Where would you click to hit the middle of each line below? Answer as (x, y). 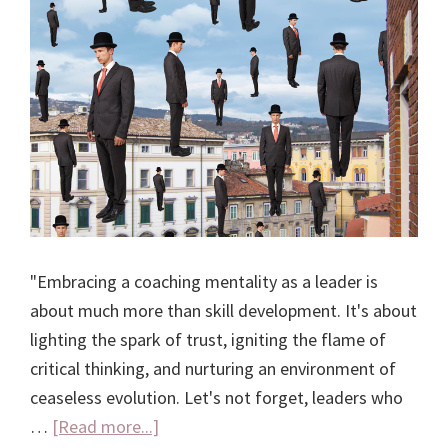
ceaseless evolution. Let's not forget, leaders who (216, 397)
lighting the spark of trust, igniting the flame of (208, 339)
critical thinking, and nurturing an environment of (213, 368)
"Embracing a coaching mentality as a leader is (204, 281)
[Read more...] (105, 426)
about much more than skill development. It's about (223, 310)
